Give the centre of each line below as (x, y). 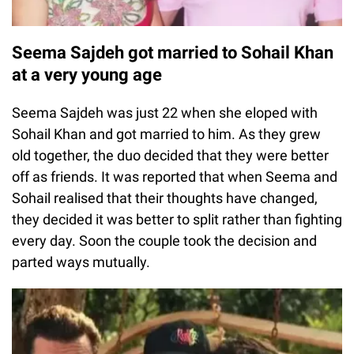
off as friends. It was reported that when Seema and (175, 177)
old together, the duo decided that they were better (170, 156)
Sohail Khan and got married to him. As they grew (166, 134)
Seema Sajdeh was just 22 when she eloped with (165, 113)
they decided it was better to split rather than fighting (177, 220)
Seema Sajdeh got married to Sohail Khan (173, 53)
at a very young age (87, 75)
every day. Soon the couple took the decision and (164, 241)
